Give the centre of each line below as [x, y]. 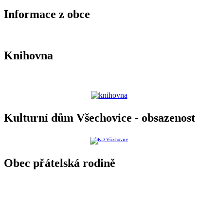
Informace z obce [47, 14]
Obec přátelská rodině [60, 163]
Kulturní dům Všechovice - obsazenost [100, 118]
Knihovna [28, 55]
